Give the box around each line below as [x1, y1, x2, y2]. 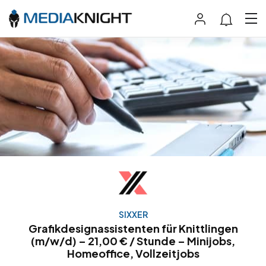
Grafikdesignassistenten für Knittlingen [28, 221, 238, 236]
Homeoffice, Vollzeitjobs [66, 246, 199, 261]
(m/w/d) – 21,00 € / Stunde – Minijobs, [31, 234, 235, 248]
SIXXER [118, 209, 148, 220]
